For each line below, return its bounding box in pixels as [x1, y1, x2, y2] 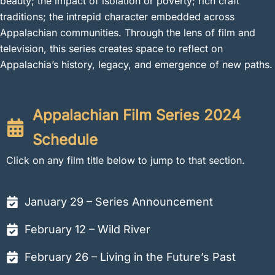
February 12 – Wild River [25, 222, 150, 236]
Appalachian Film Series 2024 [32, 106, 241, 124]
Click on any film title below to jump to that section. [6, 153, 245, 166]
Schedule [32, 130, 98, 149]
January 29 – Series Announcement [25, 195, 213, 208]
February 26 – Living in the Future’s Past [25, 250, 236, 263]
